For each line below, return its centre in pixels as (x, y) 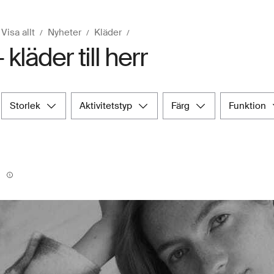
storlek (28, 106)
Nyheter (65, 32)
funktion (250, 106)
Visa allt (18, 32)
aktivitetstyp (109, 106)
